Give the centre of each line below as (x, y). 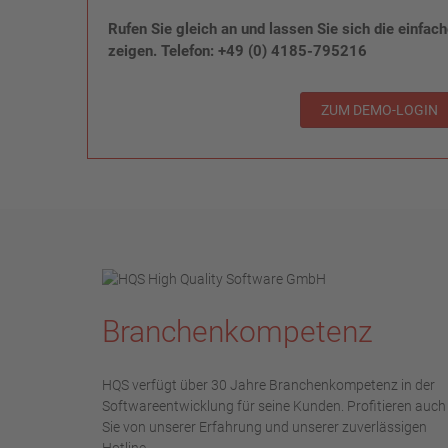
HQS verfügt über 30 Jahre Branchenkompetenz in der (268, 385)
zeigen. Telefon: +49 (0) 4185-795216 (237, 51)
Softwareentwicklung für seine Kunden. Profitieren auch (274, 406)
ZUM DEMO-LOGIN (379, 110)
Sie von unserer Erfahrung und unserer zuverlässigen (264, 427)
